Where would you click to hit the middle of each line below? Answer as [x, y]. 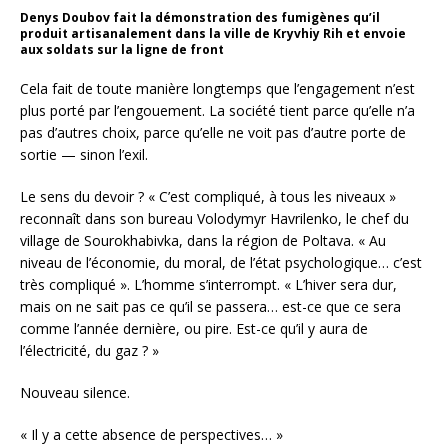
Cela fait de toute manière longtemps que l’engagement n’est [217, 88]
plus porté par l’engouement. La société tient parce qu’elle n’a [217, 110]
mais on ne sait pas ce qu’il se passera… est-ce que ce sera [210, 306]
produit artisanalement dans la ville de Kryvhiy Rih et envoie [213, 33]
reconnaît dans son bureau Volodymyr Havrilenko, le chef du [214, 218]
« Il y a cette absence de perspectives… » [151, 434]
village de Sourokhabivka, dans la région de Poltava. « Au [203, 240]
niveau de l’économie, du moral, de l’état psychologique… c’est [221, 262]
